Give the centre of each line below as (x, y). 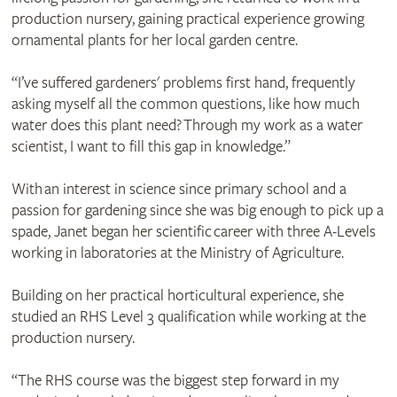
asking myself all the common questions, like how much (185, 105)
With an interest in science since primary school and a (179, 190)
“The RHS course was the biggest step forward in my (175, 381)
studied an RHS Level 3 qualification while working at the (188, 317)
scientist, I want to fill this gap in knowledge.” (151, 147)
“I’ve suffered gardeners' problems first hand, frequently (183, 83)
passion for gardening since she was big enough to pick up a (197, 211)
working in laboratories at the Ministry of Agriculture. (177, 253)
